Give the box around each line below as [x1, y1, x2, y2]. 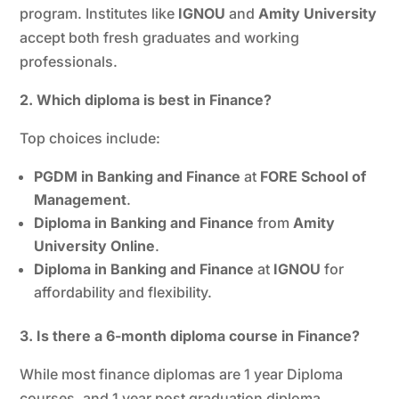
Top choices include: [20, 128, 161, 147]
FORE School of [260, 167, 367, 185]
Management [34, 190, 127, 208]
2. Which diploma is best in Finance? [20, 90, 273, 109]
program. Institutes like [20, 4, 179, 22]
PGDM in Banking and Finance [34, 167, 241, 185]
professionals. [20, 52, 118, 70]
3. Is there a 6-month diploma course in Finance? [20, 326, 361, 345]
